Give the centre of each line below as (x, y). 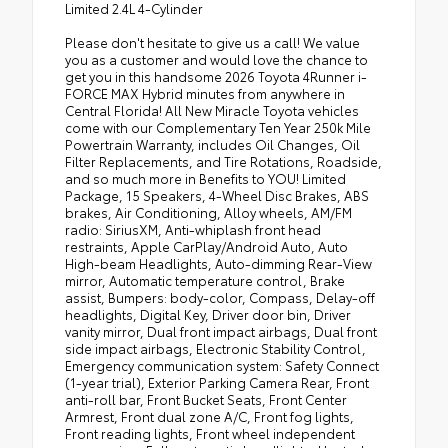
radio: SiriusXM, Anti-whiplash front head (193, 229)
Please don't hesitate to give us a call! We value (212, 42)
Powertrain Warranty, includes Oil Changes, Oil (212, 144)
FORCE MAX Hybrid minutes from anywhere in (205, 93)
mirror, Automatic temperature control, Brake (205, 280)
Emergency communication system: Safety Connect (222, 365)
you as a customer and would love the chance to (216, 59)
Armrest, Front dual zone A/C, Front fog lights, (209, 416)
